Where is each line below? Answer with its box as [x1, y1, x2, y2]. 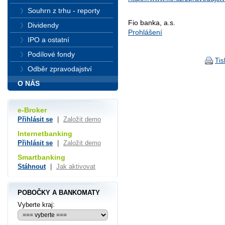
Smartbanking [18, 153, 65, 161]
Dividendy [28, 21, 59, 29]
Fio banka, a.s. [128, 19, 175, 27]
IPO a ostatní [28, 36, 69, 44]
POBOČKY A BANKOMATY [18, 188, 100, 196]
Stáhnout [18, 162, 46, 170]
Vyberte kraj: [18, 201, 55, 208]
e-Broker [18, 106, 47, 115]
